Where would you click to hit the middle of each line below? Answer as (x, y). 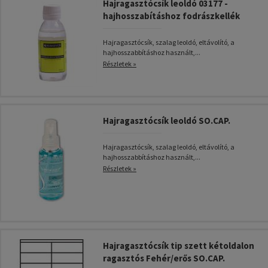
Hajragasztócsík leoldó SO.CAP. (167, 121)
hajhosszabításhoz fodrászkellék (171, 16)
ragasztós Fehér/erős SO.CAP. (164, 258)
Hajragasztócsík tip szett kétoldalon (179, 246)
